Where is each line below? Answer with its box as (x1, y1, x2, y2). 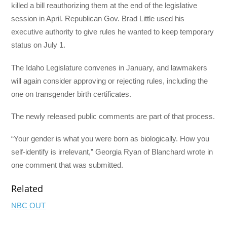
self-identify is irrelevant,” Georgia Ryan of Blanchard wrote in (11, 147, 213, 157)
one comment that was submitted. (11, 161, 124, 170)
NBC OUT (11, 201, 46, 210)
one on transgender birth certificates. (11, 89, 132, 98)
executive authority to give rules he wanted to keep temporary (11, 27, 214, 36)
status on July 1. (11, 41, 66, 50)
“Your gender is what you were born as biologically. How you (11, 134, 210, 143)
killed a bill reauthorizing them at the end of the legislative (11, 1, 198, 10)
